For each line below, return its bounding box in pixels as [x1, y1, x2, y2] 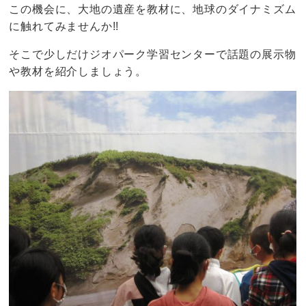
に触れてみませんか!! [9, 20, 120, 33]
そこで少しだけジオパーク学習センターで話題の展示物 [9, 48, 296, 61]
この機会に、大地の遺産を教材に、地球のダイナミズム [9, 3, 296, 16]
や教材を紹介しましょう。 [9, 66, 148, 78]
